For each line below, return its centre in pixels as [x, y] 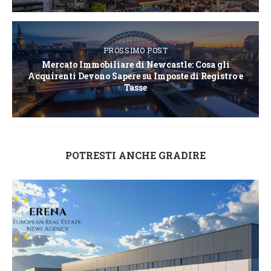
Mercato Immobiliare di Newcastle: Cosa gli [135, 65]
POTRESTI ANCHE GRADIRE [135, 155]
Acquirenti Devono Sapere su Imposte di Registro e [135, 76]
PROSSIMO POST [135, 51]
